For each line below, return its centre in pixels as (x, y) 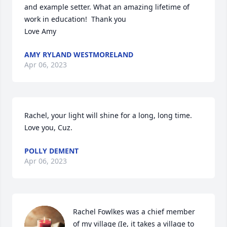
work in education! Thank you (76, 19)
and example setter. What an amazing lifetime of (107, 7)
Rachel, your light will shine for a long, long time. (108, 116)
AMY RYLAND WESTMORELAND (79, 55)
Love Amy (40, 31)
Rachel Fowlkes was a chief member (134, 212)
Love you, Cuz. (48, 128)
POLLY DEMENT (51, 151)
